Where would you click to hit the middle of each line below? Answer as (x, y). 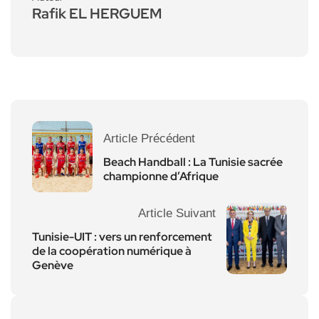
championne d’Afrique (161, 176)
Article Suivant (177, 213)
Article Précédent (149, 138)
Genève (53, 265)
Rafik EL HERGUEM (97, 13)
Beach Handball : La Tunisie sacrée (193, 162)
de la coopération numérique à (112, 251)
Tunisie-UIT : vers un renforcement (122, 236)
